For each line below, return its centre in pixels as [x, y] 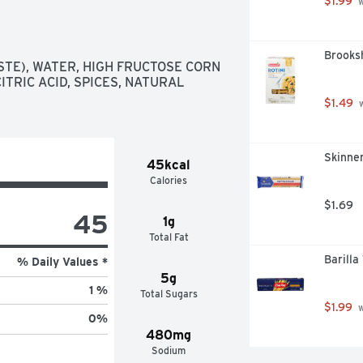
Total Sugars [169, 293]
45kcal [169, 164]
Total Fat [169, 237]
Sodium [169, 350]
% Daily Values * [62, 261]
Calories [169, 180]
